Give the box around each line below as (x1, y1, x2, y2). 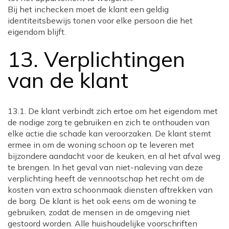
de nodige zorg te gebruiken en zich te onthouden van (8, 117, 210, 128)
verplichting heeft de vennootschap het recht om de (8, 173, 204, 184)
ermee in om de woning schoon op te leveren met (8, 140, 194, 150)
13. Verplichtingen (8, 45, 185, 73)
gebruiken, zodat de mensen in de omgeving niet (8, 207, 190, 218)
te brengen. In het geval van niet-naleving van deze (8, 162, 203, 173)
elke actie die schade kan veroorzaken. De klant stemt (8, 128, 211, 139)
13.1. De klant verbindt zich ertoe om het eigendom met (8, 106, 218, 117)
